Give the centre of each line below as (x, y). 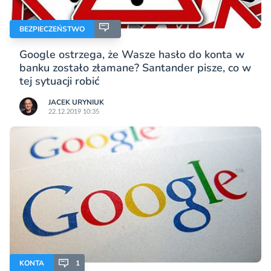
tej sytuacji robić (59, 81)
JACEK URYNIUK (76, 102)
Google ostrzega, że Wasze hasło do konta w (132, 54)
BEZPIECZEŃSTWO (52, 29)
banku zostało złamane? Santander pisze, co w (135, 67)
